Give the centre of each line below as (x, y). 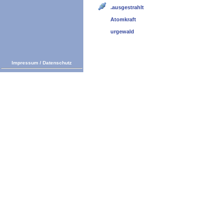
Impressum (25, 63)
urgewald (122, 31)
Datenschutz (57, 63)
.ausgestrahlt (127, 7)
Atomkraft (123, 19)
